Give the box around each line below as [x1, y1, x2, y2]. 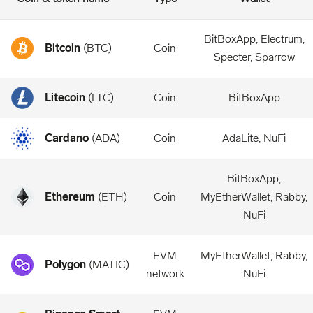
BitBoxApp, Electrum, [203, 32, 305, 45]
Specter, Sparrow [213, 50, 295, 64]
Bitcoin [45, 41, 80, 54]
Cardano [45, 131, 89, 145]
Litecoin [45, 91, 85, 104]
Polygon [45, 258, 86, 271]
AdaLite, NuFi [222, 131, 286, 145]
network [145, 267, 184, 280]
